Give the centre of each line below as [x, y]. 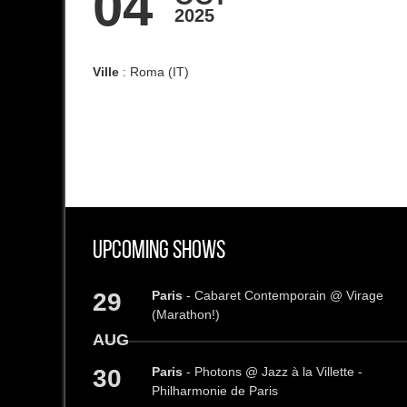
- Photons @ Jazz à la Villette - [273, 372]
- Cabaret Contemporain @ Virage [283, 296]
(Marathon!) [186, 315]
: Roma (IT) [154, 71]
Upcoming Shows [159, 251]
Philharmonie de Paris [215, 391]
